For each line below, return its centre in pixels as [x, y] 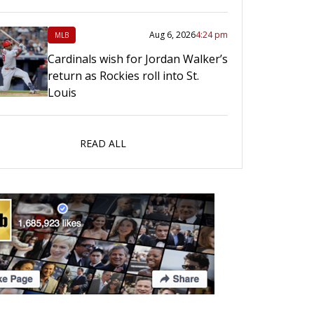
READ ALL [103, 143]
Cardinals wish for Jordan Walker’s [138, 59]
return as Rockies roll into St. [123, 75]
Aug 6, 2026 [172, 34]
